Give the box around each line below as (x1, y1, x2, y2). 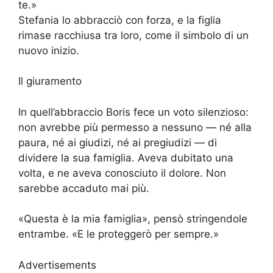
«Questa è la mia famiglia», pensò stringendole (18, 213, 247, 225)
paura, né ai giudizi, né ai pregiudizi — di (18, 136, 217, 149)
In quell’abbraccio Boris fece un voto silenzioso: (18, 105, 249, 118)
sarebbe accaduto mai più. (18, 182, 149, 194)
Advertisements (18, 258, 96, 271)
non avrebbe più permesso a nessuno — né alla (18, 121, 252, 133)
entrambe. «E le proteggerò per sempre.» (18, 228, 219, 241)
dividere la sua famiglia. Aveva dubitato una (18, 151, 233, 164)
